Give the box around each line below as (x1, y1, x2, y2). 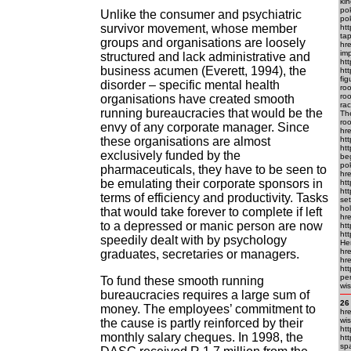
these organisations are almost (100, 135, 270, 148)
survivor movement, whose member (100, 22, 297, 35)
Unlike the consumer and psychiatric (100, 8, 302, 21)
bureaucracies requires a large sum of (100, 288, 309, 302)
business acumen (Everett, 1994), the (100, 64, 306, 78)
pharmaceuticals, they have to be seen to (100, 163, 327, 176)
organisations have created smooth (100, 92, 295, 106)
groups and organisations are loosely (100, 36, 306, 49)
